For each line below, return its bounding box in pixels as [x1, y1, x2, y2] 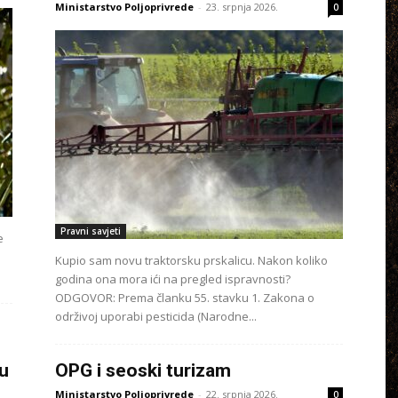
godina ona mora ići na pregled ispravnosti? [55, 271, 291, 287]
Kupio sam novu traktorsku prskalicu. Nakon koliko [55, 252, 328, 268]
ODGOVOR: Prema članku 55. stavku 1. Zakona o [55, 290, 314, 306]
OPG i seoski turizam [55, 360, 231, 381]
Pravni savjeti [60, 225, 121, 237]
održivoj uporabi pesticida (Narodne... [55, 308, 257, 324]
